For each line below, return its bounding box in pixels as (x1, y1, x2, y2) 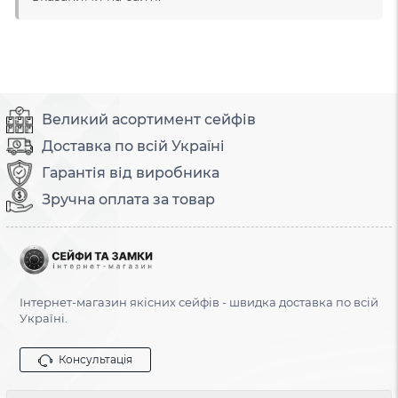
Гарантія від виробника (42, 164, 219, 182)
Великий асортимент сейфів (42, 111, 256, 129)
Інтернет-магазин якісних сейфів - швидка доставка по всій (20, 295, 378, 309)
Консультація (59, 353, 132, 366)
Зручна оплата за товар (42, 191, 215, 209)
